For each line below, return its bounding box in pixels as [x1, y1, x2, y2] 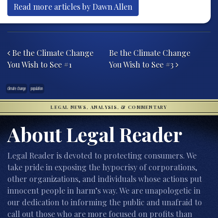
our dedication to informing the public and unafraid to [7, 197, 202, 207]
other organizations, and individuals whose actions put [7, 174, 202, 184]
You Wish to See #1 [7, 59, 72, 70]
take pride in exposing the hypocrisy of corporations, [7, 162, 197, 172]
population [31, 85, 43, 92]
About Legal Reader [7, 121, 182, 147]
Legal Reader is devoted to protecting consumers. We [7, 150, 197, 161]
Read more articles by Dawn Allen [14, 1, 132, 12]
